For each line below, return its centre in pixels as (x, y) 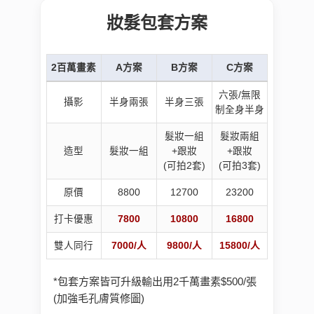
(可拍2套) (184, 166)
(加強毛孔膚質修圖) (98, 299)
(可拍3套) (239, 166)
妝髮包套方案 (157, 23)
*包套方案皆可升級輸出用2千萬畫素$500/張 (155, 282)
